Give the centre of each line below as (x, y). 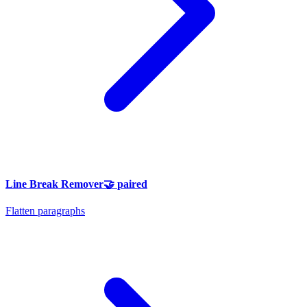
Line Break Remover (54, 184)
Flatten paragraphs (45, 211)
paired (132, 184)
